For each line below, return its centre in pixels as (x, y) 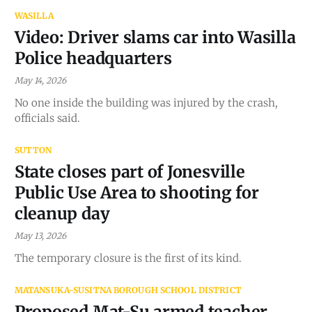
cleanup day (62, 213)
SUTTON (33, 150)
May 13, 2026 (40, 235)
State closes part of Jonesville (130, 171)
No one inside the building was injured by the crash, (146, 102)
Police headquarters (93, 58)
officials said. (47, 118)
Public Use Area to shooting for (136, 192)
